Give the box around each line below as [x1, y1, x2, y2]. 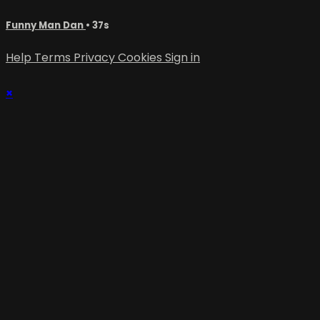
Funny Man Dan [6, 18, 86, 32]
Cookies [118, 49, 165, 66]
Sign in [165, 49, 200, 66]
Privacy [74, 49, 118, 66]
